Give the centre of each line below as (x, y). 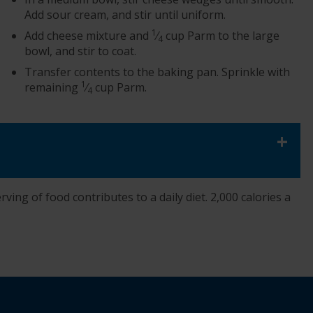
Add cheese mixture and (88, 36)
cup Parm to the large (221, 36)
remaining (53, 88)
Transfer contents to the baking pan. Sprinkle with (158, 72)
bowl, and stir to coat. (81, 51)
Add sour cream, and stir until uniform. (125, 15)
